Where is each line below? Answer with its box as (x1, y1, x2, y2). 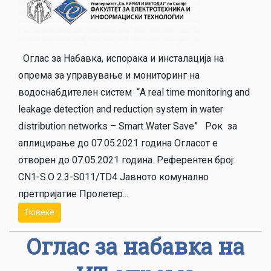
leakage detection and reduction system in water (18, 103, 223, 115)
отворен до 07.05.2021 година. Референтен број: (18, 154, 235, 166)
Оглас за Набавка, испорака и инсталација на (18, 52, 224, 64)
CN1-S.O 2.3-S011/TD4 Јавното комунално (18, 171, 209, 183)
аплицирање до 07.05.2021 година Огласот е (18, 137, 218, 149)
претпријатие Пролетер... (18, 188, 128, 200)
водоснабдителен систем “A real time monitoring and (18, 86, 250, 98)
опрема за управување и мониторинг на (18, 69, 200, 81)
